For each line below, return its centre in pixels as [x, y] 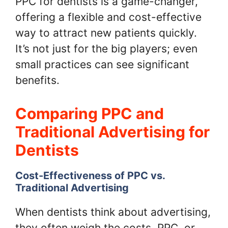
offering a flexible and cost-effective [108, 17]
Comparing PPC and [90, 113]
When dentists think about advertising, [113, 212]
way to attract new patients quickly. [106, 33]
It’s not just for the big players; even [106, 49]
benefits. [37, 80]
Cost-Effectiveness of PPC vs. [90, 175]
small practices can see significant [102, 65]
